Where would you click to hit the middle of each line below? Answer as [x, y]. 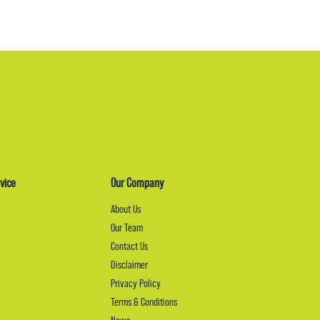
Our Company [137, 183]
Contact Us [130, 246]
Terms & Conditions [144, 302]
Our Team [127, 228]
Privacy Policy [136, 284]
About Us [126, 209]
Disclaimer [130, 265]
